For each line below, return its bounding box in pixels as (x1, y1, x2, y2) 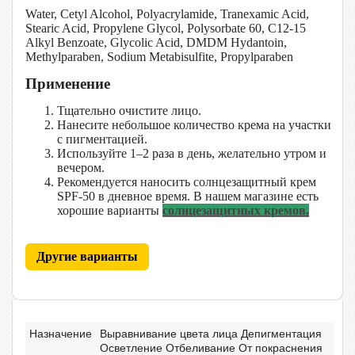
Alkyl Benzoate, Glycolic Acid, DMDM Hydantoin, (25, 36, 287, 50)
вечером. (57, 160, 105, 174)
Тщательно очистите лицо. (57, 103, 201, 117)
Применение (25, 75, 110, 93)
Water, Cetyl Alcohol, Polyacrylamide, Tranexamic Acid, (25, 7, 309, 21)
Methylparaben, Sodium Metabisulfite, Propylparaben (25, 50, 293, 64)
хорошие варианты (57, 203, 162, 217)
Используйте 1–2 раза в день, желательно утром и (57, 146, 326, 160)
